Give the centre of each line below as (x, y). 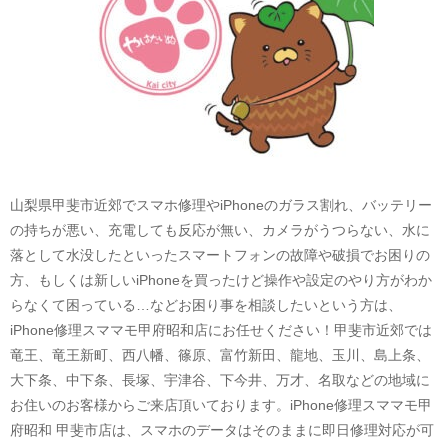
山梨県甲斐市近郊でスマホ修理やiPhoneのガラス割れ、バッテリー (221, 204)
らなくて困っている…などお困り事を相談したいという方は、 (206, 304)
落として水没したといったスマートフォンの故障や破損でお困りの (220, 254)
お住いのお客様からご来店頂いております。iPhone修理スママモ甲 (221, 404)
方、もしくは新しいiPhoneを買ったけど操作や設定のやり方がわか (221, 279)
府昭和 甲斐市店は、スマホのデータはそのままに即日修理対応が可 (222, 429)
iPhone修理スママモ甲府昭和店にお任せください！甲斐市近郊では (221, 329)
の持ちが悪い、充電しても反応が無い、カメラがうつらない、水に (220, 229)
